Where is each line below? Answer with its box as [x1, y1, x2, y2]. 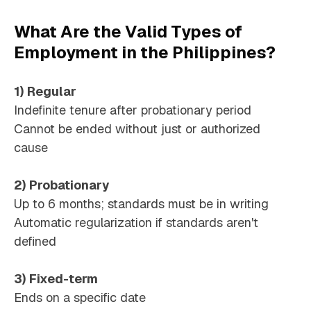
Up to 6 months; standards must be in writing [14, 196, 269, 212]
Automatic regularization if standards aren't [14, 215, 258, 231]
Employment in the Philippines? [14, 42, 276, 64]
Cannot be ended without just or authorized [14, 121, 260, 137]
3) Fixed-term [14, 271, 98, 287]
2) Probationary [14, 177, 110, 194]
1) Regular [14, 83, 76, 100]
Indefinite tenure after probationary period [14, 102, 251, 119]
